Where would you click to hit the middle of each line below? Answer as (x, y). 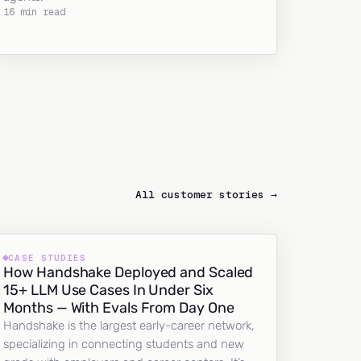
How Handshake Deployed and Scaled (129, 272)
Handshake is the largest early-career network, (129, 326)
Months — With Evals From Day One (119, 308)
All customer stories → (206, 195)
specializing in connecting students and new (124, 344)
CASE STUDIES (48, 258)
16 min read (35, 12)
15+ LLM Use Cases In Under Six (108, 290)
